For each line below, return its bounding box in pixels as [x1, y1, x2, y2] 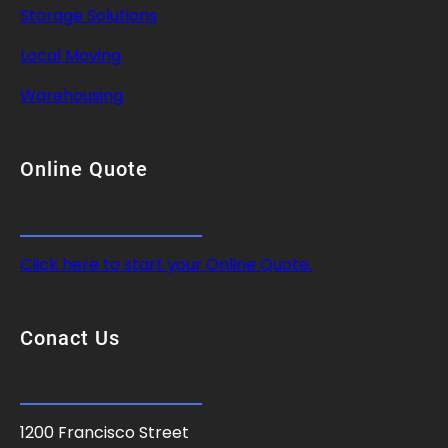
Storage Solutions [20, 3, 157, 27]
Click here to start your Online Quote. [20, 252, 312, 276]
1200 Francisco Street [20, 421, 189, 445]
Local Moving [20, 43, 121, 67]
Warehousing [20, 83, 123, 107]
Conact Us [20, 325, 120, 350]
